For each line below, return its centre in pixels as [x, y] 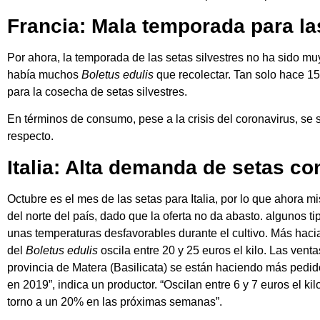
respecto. [30, 136]
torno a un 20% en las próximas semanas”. [115, 301]
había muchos [43, 74]
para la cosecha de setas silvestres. [97, 91]
